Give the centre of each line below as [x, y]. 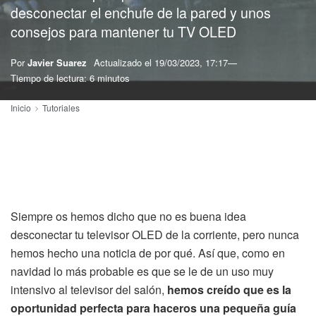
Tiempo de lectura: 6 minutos [70, 78]
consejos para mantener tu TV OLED [123, 31]
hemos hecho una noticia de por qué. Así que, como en [148, 253]
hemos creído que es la [229, 290]
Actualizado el [124, 62]
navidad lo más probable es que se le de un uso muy [142, 271]
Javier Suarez [57, 62]
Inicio [21, 108]
